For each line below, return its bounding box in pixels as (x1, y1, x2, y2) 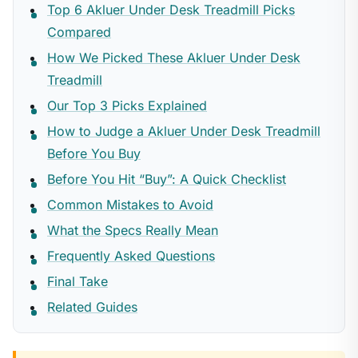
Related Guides (47, 299, 137, 315)
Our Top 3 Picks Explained (47, 97, 207, 113)
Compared (47, 24, 111, 40)
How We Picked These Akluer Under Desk (47, 50, 300, 66)
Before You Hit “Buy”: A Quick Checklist (47, 171, 286, 187)
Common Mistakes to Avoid (47, 197, 213, 213)
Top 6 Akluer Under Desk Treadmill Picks (47, 2, 295, 18)
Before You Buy (47, 145, 141, 161)
